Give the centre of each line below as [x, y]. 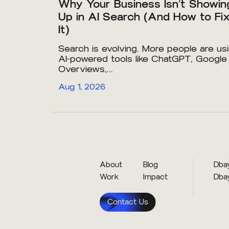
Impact [156, 177]
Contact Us [128, 202]
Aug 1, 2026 [82, 87]
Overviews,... [86, 69]
